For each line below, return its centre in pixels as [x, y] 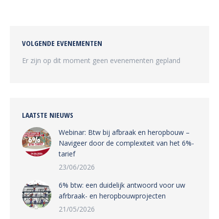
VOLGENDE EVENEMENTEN [62, 43]
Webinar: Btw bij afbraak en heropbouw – [124, 132]
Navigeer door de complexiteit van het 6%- [126, 143]
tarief [67, 154]
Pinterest [142, 17]
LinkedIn [167, 17]
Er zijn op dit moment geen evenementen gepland [101, 60]
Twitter [112, 17]
